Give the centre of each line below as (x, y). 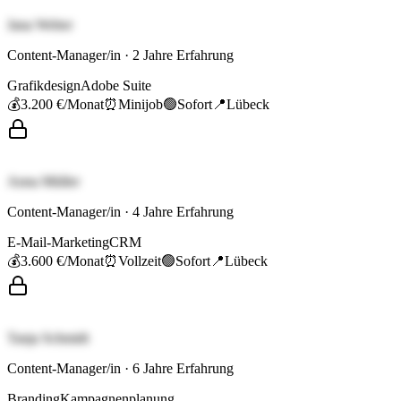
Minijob (141, 105)
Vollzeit (140, 261)
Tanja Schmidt (48, 338)
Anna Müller (43, 182)
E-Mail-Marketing (58, 243)
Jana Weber (40, 25)
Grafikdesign (44, 86)
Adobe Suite (116, 86)
